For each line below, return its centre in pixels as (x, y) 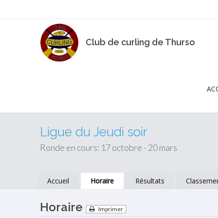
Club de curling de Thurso (141, 42)
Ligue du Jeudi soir (94, 132)
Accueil (58, 181)
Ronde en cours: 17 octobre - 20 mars (109, 147)
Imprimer (110, 209)
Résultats (150, 181)
